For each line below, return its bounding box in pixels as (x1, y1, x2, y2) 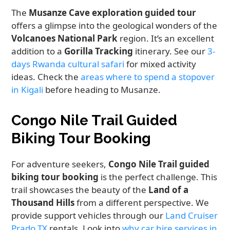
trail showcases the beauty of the (11, 184, 149, 196)
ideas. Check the (11, 71, 81, 83)
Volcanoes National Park (11, 32, 118, 45)
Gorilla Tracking (64, 45, 133, 57)
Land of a (148, 184, 189, 196)
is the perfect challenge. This (99, 171, 218, 183)
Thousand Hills (11, 197, 75, 209)
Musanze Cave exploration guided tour (29, 7, 197, 19)
